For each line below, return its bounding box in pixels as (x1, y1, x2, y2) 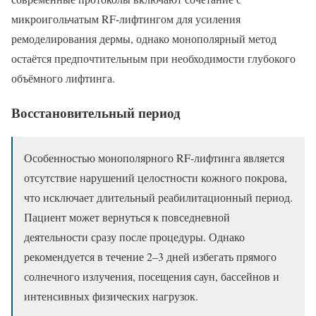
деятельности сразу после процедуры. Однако (24, 229, 245, 245)
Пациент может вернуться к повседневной (24, 209, 230, 225)
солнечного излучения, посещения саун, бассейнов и (24, 269, 279, 284)
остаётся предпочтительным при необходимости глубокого (11, 50, 296, 66)
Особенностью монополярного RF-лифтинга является (24, 150, 284, 166)
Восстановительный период (11, 102, 181, 122)
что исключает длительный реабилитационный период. (24, 190, 293, 205)
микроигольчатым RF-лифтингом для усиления (11, 11, 241, 26)
